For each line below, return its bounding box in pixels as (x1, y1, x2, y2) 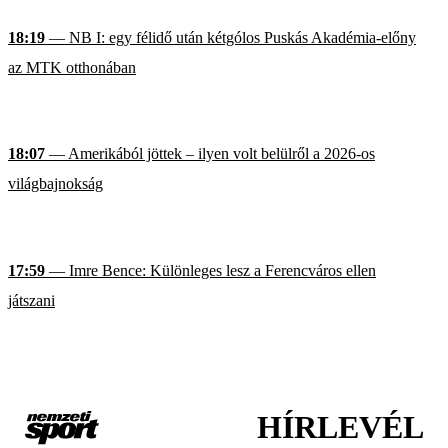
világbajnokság (8, 175, 103, 193)
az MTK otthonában (8, 58, 136, 76)
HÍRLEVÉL (257, 409, 424, 446)
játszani (8, 291, 55, 309)
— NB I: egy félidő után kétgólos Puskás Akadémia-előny (45, 28, 416, 46)
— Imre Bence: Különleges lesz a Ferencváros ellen (45, 261, 376, 279)
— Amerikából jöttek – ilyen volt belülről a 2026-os (45, 145, 375, 163)
